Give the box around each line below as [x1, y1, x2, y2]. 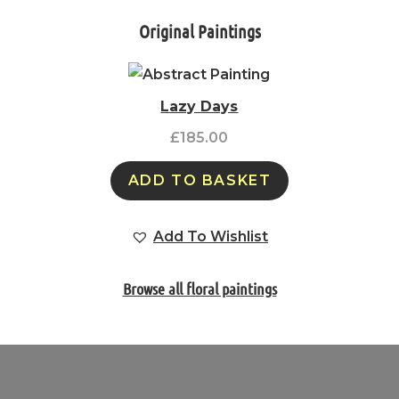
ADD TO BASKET [127, 171, 272, 189]
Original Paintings [138, 20, 261, 42]
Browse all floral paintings [122, 278, 277, 298]
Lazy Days [160, 97, 239, 115]
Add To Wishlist [152, 227, 268, 245]
